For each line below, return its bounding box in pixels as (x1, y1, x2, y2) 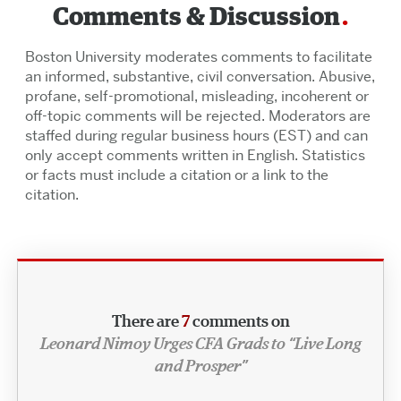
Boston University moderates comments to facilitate (24, 47, 372, 66)
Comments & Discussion (53, 5, 340, 31)
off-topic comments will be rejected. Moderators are (24, 106, 371, 125)
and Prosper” (154, 357, 247, 375)
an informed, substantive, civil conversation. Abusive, (24, 66, 375, 86)
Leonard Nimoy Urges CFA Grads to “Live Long (39, 335, 362, 353)
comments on (189, 312, 290, 330)
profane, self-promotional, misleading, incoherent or (24, 86, 369, 106)
